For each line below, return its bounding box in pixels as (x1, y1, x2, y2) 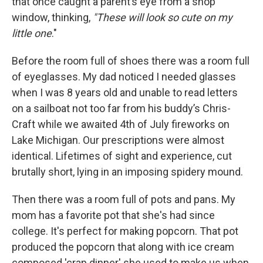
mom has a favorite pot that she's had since (12, 209, 215, 221)
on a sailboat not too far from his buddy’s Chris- (12, 102, 231, 114)
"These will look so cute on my (93, 11, 232, 23)
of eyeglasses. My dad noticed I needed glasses (12, 70, 236, 83)
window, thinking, (12, 11, 93, 23)
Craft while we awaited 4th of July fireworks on (12, 118, 230, 130)
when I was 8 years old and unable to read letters (12, 86, 238, 99)
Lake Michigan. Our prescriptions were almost (12, 134, 224, 146)
